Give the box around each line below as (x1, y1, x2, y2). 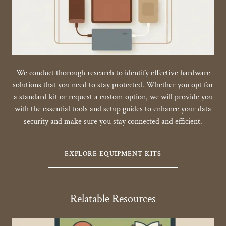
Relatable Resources (70, 191, 156, 206)
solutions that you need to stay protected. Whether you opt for (13, 79, 213, 90)
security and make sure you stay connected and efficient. (24, 116, 202, 127)
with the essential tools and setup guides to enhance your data (15, 103, 211, 115)
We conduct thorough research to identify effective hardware (16, 67, 210, 78)
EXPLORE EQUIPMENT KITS (64, 149, 162, 158)
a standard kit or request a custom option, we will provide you (13, 91, 213, 102)
